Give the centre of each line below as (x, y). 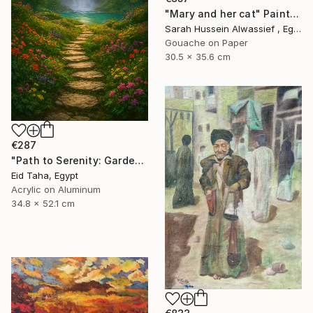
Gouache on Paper (206, 42)
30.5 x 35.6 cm (198, 56)
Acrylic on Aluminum (56, 190)
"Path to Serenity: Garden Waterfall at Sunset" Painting (139, 161)
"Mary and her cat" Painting (294, 13)
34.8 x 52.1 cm (43, 204)
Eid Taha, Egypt (45, 176)
